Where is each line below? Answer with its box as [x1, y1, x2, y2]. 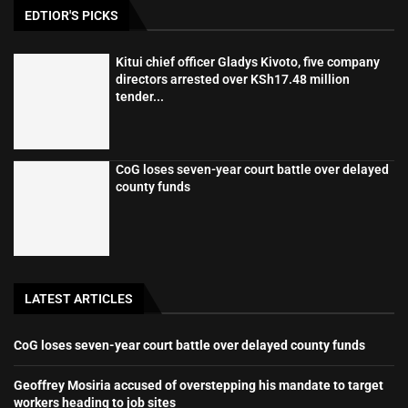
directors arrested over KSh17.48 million [115, 72, 350, 87]
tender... [115, 89, 164, 105]
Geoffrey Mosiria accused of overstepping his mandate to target [14, 378, 383, 393]
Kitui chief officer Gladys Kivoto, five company [115, 55, 380, 70]
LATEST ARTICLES [25, 291, 133, 307]
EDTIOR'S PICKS [25, 8, 118, 24]
